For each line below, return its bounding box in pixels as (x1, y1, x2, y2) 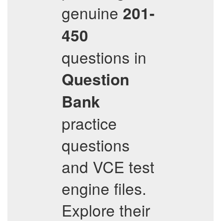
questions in (62, 46, 147, 68)
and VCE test (62, 155, 154, 178)
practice (62, 112, 117, 134)
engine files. (62, 177, 147, 199)
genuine (62, 1, 123, 24)
